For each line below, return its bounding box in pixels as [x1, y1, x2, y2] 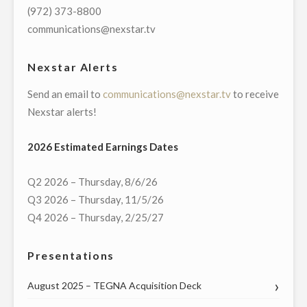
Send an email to [27, 88, 103, 101]
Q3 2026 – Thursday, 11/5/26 [27, 193, 164, 206]
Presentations [27, 249, 114, 262]
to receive [231, 88, 279, 101]
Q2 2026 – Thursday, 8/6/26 [27, 175, 158, 188]
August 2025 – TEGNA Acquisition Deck [27, 280, 201, 292]
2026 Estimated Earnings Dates [27, 140, 178, 153]
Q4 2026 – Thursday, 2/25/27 [27, 211, 164, 224]
